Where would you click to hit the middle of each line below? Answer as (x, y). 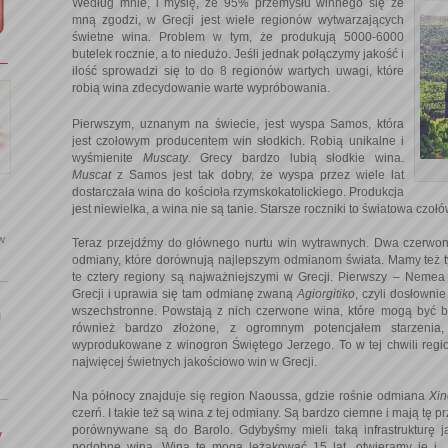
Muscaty (165, 157)
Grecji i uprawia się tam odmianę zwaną (185, 293)
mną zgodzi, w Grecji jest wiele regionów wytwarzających (238, 20)
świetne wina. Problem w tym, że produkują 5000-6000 (238, 37)
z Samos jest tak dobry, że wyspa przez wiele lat (261, 174)
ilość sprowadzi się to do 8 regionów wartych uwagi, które (238, 71)
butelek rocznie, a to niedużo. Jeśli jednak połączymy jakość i (238, 54)
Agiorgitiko (326, 293)
